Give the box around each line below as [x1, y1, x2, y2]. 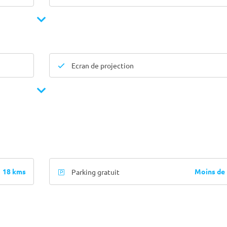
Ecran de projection [70, 61, 134, 70]
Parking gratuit [70, 167, 120, 176]
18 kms [2, 167, 26, 176]
